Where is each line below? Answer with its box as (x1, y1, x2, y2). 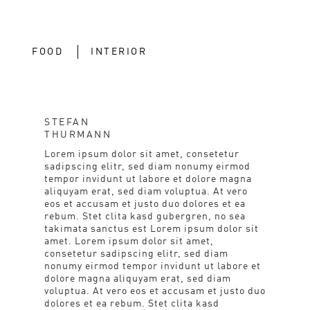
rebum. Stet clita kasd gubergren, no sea (44, 212, 246, 221)
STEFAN (44, 118, 89, 127)
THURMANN (44, 130, 111, 140)
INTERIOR (91, 47, 147, 57)
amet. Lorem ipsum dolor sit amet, (44, 237, 214, 246)
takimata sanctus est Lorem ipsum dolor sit (44, 224, 259, 234)
